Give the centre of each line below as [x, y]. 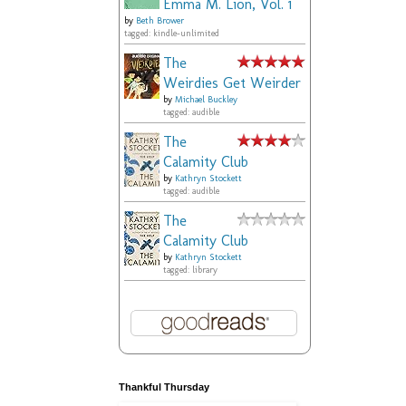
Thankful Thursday [164, 387]
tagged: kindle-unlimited [172, 34]
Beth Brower [160, 21]
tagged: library [190, 271]
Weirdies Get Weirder [232, 83]
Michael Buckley [206, 100]
